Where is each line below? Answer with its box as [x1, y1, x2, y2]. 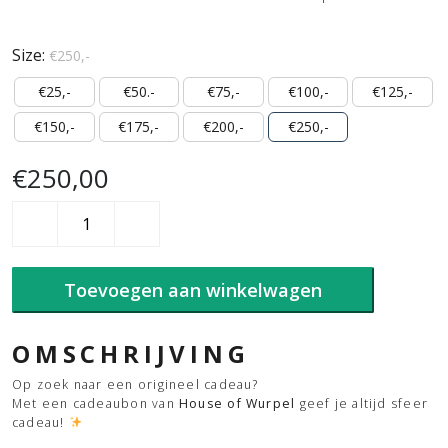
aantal [11, 252, 51, 272]
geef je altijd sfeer [295, 394, 429, 412]
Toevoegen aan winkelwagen [64, 277, 322, 302]
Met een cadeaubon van [12, 394, 179, 412]
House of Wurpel [178, 394, 296, 412]
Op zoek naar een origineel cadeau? [12, 375, 259, 393]
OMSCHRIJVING [12, 336, 250, 370]
